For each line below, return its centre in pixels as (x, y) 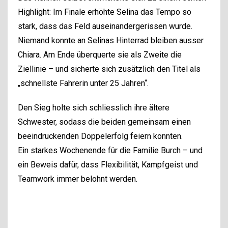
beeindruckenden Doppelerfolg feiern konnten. (100, 136)
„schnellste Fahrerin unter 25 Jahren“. (83, 83)
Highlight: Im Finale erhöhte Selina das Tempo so (105, 12)
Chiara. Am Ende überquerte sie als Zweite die (100, 54)
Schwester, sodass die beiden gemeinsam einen (104, 122)
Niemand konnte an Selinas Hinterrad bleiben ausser (111, 40)
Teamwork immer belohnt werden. (78, 179)
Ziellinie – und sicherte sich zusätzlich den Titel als (109, 69)
